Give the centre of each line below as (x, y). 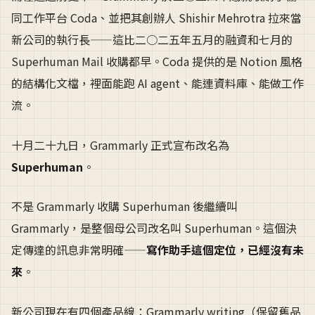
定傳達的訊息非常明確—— (79, 250)
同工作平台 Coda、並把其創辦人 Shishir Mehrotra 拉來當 (156, 18)
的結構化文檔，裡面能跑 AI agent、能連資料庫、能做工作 (157, 83)
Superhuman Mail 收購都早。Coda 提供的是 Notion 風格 (157, 61)
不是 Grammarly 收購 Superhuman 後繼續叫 (124, 206)
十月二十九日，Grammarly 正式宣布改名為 (120, 144)
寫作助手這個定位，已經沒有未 (225, 250)
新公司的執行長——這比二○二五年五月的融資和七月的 (152, 39)
